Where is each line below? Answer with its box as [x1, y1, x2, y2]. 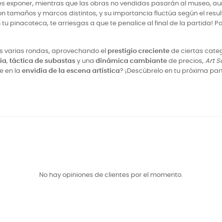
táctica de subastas [9, 58, 75, 64]
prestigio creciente [108, 48, 169, 55]
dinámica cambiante [96, 58, 167, 64]
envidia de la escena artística [22, 68, 120, 74]
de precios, [167, 58, 205, 64]
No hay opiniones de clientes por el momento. [39, 172, 183, 178]
